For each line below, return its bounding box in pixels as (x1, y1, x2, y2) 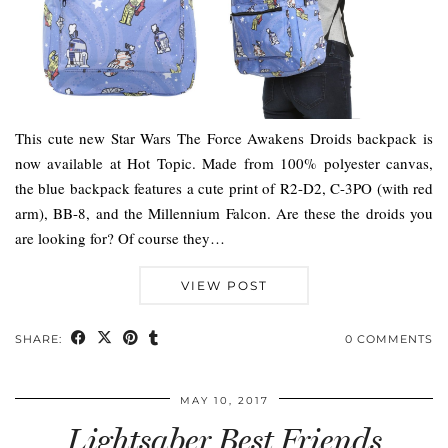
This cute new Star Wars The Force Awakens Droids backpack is (15, 127, 433, 148)
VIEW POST (180, 277, 268, 293)
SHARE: (15, 331, 66, 346)
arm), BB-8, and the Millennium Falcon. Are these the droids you (15, 202, 433, 223)
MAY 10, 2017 (179, 393, 269, 407)
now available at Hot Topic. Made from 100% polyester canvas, (15, 152, 433, 173)
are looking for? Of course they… (15, 227, 225, 248)
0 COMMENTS (345, 331, 433, 346)
